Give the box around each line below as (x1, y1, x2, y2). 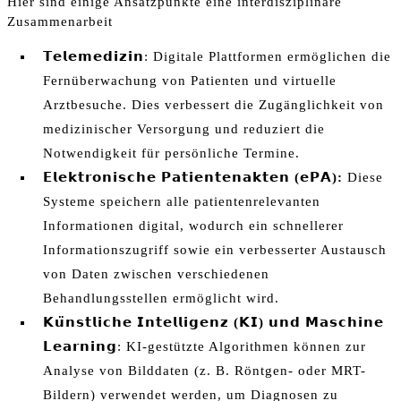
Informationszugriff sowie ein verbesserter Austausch (43, 242, 387, 257)
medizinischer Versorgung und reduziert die (43, 121, 325, 136)
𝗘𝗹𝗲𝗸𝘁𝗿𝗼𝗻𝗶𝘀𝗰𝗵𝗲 (43, 169, 161, 184)
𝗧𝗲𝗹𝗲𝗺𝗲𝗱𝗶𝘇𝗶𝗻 (43, 48, 144, 64)
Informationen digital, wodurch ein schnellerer (43, 218, 344, 233)
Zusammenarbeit (7, 13, 113, 29)
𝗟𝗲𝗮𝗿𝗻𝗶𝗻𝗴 (43, 338, 117, 354)
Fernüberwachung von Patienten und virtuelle (43, 73, 337, 88)
